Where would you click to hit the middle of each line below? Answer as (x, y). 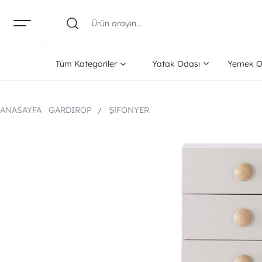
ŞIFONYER (129, 110)
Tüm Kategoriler (87, 64)
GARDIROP (70, 110)
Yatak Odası (176, 64)
